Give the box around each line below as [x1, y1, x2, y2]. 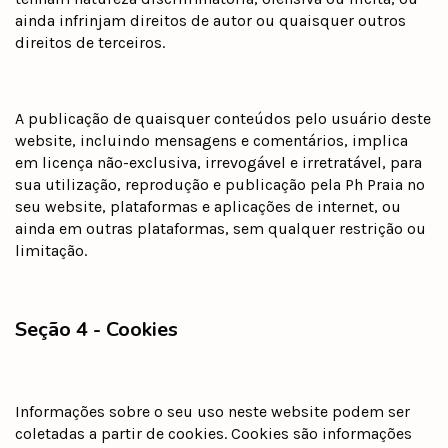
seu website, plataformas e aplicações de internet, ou [15, 196, 401, 216]
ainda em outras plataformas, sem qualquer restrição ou [15, 218, 426, 238]
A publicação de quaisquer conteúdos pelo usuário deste [15, 108, 431, 128]
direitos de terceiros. [15, 32, 165, 52]
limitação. [15, 240, 87, 260]
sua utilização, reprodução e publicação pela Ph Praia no [15, 174, 425, 194]
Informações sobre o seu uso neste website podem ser [15, 401, 410, 421]
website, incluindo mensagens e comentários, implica [15, 130, 408, 150]
